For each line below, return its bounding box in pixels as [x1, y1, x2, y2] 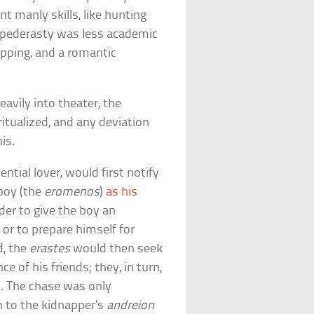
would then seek [70, 242, 163, 256]
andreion [107, 299, 155, 313]
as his [106, 185, 138, 199]
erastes [29, 242, 71, 256]
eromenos [44, 185, 100, 199]
